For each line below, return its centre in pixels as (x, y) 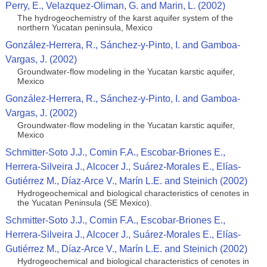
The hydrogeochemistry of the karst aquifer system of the (125, 18)
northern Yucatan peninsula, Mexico (85, 27)
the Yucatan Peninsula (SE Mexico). (84, 203)
